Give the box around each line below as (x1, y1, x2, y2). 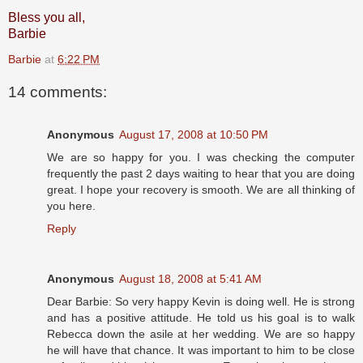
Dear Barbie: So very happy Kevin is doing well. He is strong (47, 294, 355, 308)
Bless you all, (8, 10, 85, 24)
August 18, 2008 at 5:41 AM (119, 271, 262, 285)
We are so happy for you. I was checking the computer (47, 150, 355, 164)
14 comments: (8, 83, 107, 101)
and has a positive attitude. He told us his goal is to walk (47, 310, 355, 324)
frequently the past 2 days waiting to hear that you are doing (47, 166, 355, 180)
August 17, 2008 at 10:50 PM (119, 127, 268, 141)
